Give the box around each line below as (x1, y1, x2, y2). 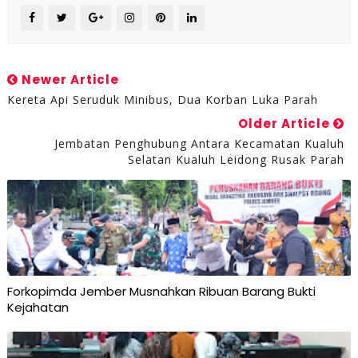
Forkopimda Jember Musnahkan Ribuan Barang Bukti (6, 283, 316, 300)
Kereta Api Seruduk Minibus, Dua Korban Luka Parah (6, 92, 318, 108)
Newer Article (18, 71, 119, 89)
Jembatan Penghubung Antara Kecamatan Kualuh (54, 136, 345, 152)
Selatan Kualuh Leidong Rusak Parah (128, 152, 345, 168)
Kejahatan (6, 299, 69, 316)
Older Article (238, 115, 334, 133)
